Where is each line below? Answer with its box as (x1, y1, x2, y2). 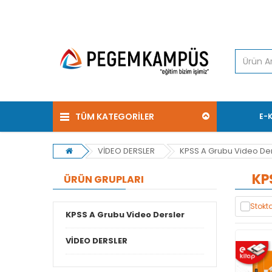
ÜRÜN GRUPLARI (64, 172, 144, 187)
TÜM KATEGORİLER (75, 110, 154, 123)
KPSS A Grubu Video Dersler (66, 209, 185, 221)
